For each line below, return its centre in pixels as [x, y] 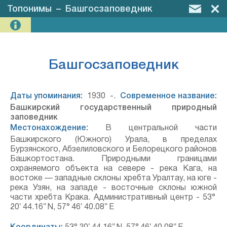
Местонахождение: [49, 128]
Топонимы [29, 9]
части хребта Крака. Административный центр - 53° [113, 198]
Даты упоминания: [46, 96]
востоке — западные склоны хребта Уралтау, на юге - [113, 178]
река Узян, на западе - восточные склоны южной [113, 188]
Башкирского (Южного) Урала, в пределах [113, 140]
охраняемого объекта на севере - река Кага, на [113, 169]
